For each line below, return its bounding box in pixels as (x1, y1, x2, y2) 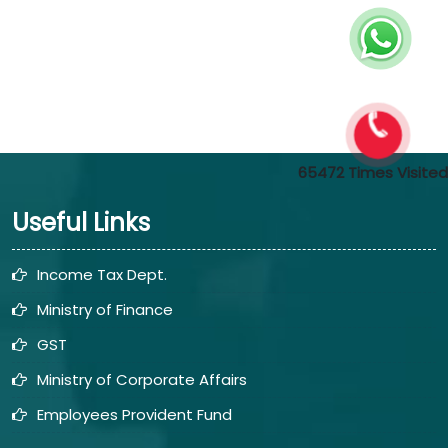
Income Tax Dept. (37, 264, 167, 285)
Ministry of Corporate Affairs (37, 369, 247, 390)
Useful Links (12, 206, 150, 239)
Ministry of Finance (37, 299, 173, 320)
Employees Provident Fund (37, 404, 232, 425)
